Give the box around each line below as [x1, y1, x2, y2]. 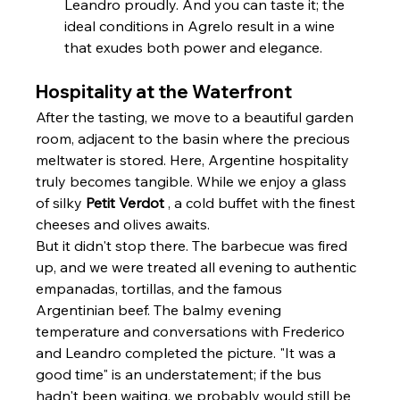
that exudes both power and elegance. [64, 38, 323, 57]
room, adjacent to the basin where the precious [36, 129, 354, 148]
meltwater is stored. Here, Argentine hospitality [36, 151, 354, 170]
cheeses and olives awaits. [36, 215, 211, 234]
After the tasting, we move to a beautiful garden [36, 108, 358, 127]
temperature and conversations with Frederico [36, 322, 349, 341]
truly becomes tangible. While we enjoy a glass [36, 172, 351, 191]
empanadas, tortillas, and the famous [36, 279, 287, 298]
